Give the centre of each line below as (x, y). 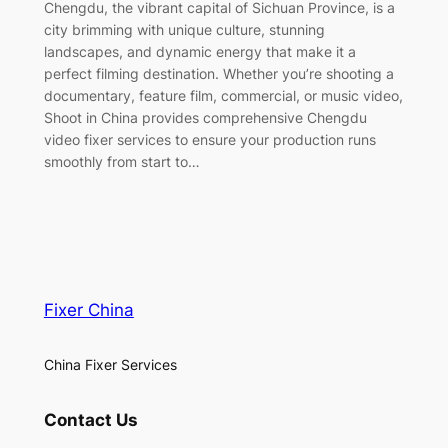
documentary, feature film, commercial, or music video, (223, 95)
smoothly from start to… (121, 161)
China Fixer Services (110, 364)
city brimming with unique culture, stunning (184, 29)
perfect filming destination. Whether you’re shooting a (218, 73)
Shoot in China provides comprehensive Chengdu (205, 117)
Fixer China (88, 309)
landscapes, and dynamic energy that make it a (199, 51)
